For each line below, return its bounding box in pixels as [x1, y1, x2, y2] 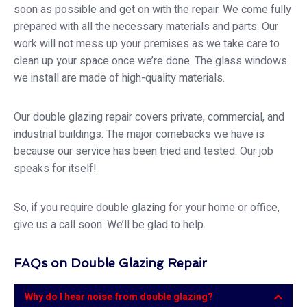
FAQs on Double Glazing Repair [14, 256, 207, 271]
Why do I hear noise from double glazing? [25, 290, 213, 305]
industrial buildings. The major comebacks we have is [14, 126, 265, 143]
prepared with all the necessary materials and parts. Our [14, 19, 278, 36]
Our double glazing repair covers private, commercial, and [14, 109, 284, 126]
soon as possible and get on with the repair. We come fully [14, 1, 291, 19]
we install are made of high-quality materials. [14, 70, 225, 87]
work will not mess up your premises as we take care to [14, 36, 280, 53]
